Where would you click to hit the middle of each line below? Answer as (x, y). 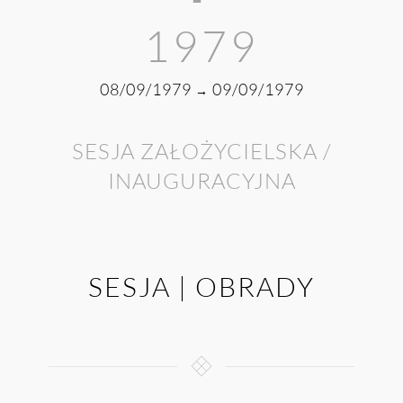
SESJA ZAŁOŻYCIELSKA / (201, 152)
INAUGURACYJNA (201, 181)
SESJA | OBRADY (201, 287)
